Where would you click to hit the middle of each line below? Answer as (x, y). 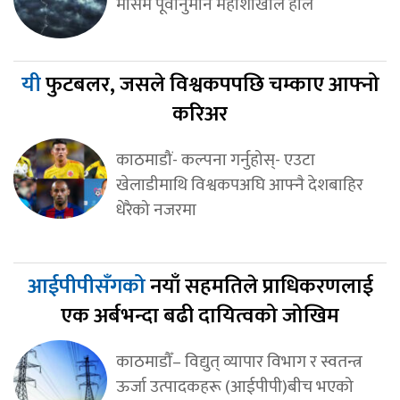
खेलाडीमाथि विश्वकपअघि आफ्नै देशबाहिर (239, 184)
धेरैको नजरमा (156, 209)
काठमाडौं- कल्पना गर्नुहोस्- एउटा (215, 159)
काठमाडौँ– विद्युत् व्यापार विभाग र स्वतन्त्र (239, 361)
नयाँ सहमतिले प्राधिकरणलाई (261, 286)
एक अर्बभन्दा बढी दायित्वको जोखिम (200, 316)
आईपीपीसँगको (88, 286)
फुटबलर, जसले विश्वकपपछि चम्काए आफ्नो (212, 84)
